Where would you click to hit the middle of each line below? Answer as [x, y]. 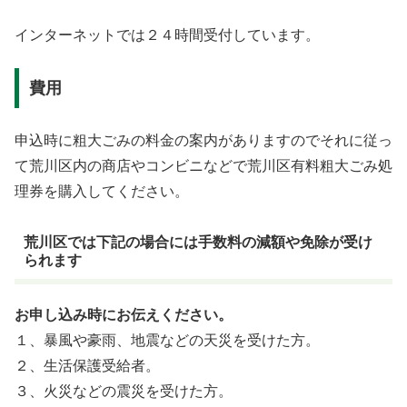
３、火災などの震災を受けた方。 [124, 392]
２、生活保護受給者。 [87, 366]
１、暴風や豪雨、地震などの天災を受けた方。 [167, 341]
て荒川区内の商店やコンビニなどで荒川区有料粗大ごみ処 [203, 166]
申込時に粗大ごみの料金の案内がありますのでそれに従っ [203, 141]
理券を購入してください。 [102, 192]
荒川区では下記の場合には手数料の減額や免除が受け [198, 243]
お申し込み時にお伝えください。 [124, 315]
